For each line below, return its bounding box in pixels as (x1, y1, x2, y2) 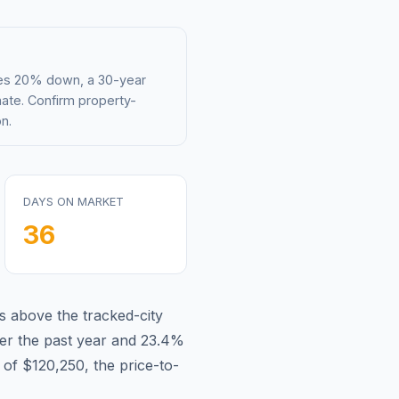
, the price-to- (85, 355, 179, 374)
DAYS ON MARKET (23, 194, 124, 208)
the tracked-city (53, 305, 163, 324)
